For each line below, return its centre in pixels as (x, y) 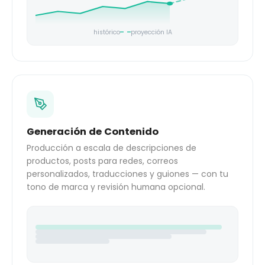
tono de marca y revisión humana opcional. (116, 187)
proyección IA (151, 32)
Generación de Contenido (93, 131)
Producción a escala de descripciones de (112, 148)
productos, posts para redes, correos (102, 161)
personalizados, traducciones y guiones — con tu (127, 174)
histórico (106, 32)
